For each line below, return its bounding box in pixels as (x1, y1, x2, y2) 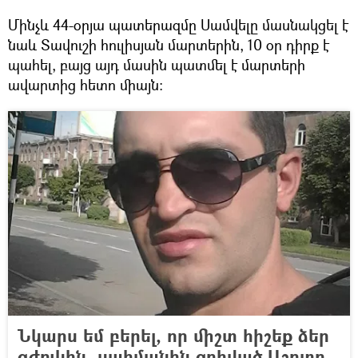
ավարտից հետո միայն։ (8, 75, 163, 95)
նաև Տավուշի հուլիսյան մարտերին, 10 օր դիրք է (8, 35, 329, 55)
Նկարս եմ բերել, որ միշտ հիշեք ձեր (18, 323, 329, 348)
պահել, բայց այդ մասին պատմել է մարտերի (8, 55, 305, 75)
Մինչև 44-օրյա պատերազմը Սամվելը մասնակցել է (8, 15, 348, 35)
